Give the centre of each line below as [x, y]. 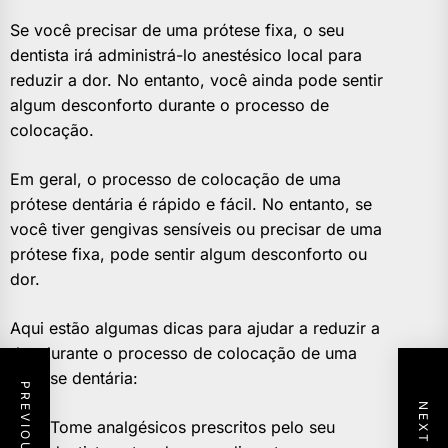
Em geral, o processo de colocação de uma [175, 179]
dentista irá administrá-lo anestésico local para [186, 55]
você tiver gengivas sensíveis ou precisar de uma [196, 229]
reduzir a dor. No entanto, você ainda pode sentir [196, 80]
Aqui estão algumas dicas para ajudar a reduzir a [195, 328]
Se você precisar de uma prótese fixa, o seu [177, 30]
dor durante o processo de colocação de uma [183, 353]
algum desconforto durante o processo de [169, 105]
